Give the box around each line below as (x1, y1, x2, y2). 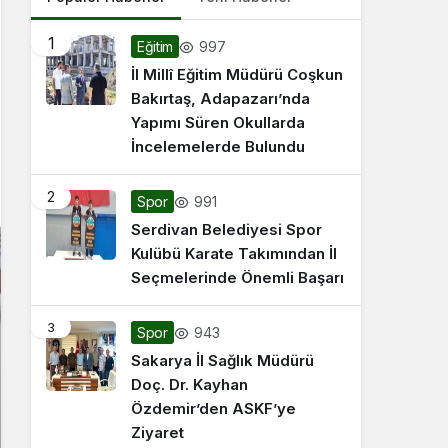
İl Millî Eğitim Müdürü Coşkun (131, 65, 343, 84)
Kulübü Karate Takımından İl (131, 244, 337, 263)
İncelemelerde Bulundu (131, 137, 305, 156)
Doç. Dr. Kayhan (131, 375, 248, 394)
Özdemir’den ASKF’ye (131, 399, 296, 418)
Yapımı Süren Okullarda (131, 113, 305, 132)
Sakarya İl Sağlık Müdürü (131, 351, 314, 370)
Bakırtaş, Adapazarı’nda (131, 89, 310, 108)
